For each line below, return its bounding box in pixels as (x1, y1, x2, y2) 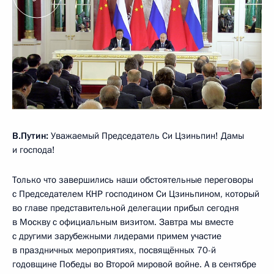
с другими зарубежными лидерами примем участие (12, 229, 221, 242)
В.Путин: (12, 129, 48, 142)
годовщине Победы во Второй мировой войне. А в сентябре (12, 257, 256, 270)
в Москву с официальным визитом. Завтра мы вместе (12, 215, 234, 228)
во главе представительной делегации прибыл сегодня (12, 201, 239, 214)
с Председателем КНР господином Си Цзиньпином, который (12, 187, 259, 200)
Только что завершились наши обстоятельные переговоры (12, 173, 253, 186)
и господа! (12, 143, 55, 156)
